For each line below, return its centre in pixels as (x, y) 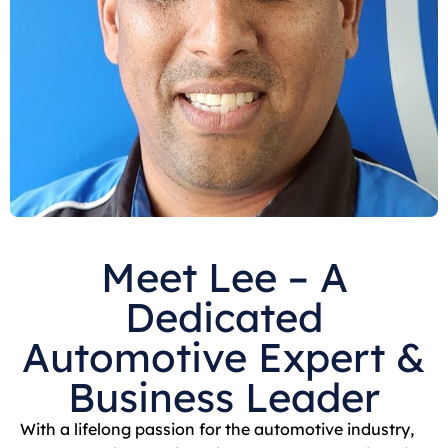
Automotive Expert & (224, 356)
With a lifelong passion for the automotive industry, (217, 428)
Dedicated (224, 316)
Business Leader (224, 396)
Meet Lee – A (224, 276)
